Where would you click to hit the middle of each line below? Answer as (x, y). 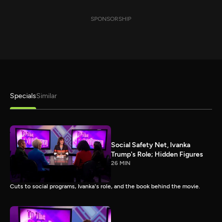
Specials (23, 96)
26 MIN (121, 163)
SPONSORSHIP (111, 19)
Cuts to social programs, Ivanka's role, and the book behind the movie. (105, 186)
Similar (47, 96)
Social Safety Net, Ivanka (151, 145)
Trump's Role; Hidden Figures (157, 155)
